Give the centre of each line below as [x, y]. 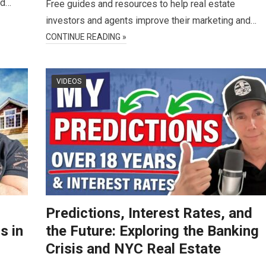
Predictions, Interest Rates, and [149, 213]
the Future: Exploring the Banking [152, 231]
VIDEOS [69, 81]
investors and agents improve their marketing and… [151, 20]
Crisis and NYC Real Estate [133, 249]
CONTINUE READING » [86, 37]
